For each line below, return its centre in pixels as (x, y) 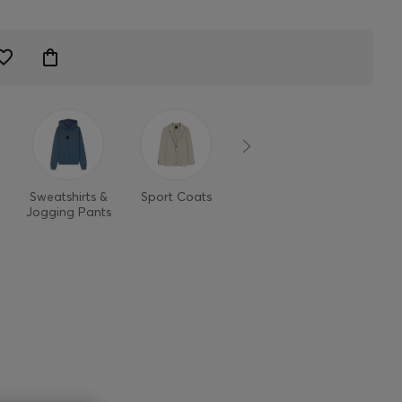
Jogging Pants (68, 212)
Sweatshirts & (68, 197)
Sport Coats (176, 197)
